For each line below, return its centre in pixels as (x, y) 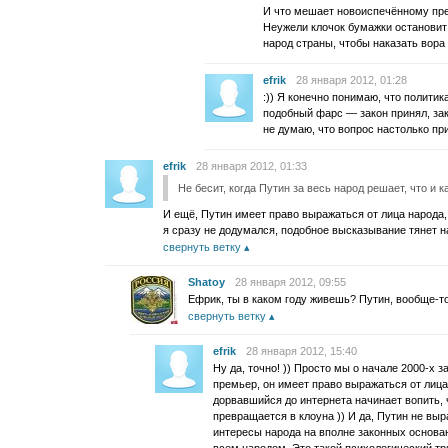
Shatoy (206, 282)
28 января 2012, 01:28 (351, 80)
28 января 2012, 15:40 (301, 351)
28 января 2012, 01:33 (251, 166)
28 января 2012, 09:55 (290, 282)
